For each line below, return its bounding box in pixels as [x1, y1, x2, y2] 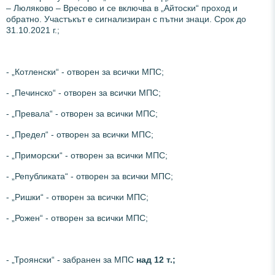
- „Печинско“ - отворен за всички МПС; [6, 87, 161, 98]
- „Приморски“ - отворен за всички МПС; [6, 150, 168, 160]
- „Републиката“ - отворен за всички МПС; [6, 171, 173, 181]
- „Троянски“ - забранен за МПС [6, 254, 136, 265]
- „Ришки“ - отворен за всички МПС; [6, 192, 149, 202]
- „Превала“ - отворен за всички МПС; [6, 108, 158, 118]
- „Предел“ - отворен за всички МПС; [6, 129, 153, 139]
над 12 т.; [136, 254, 176, 265]
